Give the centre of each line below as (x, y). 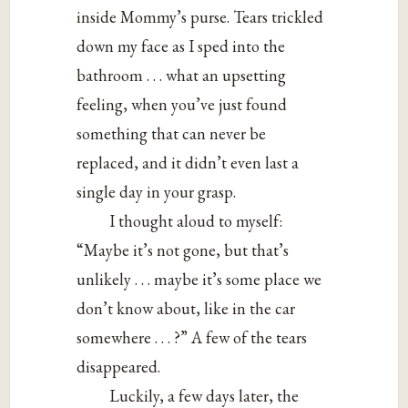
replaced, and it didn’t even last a (188, 163)
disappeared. (119, 367)
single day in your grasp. (157, 192)
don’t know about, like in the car (186, 309)
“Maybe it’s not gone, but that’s (183, 250)
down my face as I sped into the (181, 46)
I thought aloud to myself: (196, 221)
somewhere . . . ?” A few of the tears (192, 338)
